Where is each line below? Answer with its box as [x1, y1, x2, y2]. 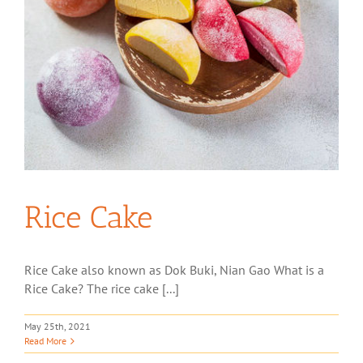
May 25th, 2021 [24, 320, 91, 332]
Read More [24, 335, 66, 347]
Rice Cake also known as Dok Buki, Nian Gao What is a [24, 262, 324, 278]
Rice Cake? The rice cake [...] [24, 280, 179, 297]
